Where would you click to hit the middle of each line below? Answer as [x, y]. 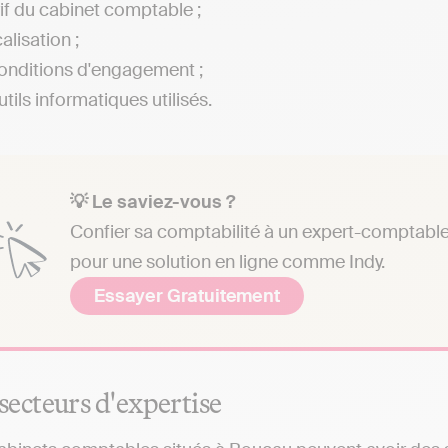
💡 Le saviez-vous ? [152, 201]
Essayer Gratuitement [187, 295]
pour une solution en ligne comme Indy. [227, 261]
